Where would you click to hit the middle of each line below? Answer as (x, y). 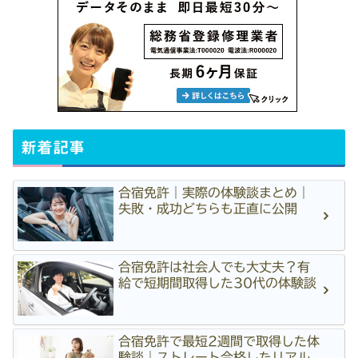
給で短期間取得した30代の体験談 (218, 282)
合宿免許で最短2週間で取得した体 (219, 342)
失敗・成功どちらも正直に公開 (208, 209)
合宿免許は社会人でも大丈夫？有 (215, 267)
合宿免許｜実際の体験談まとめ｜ (215, 193)
